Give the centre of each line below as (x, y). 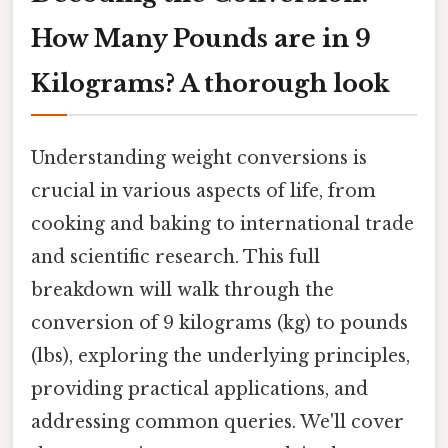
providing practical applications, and (199, 388)
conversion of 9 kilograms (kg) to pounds (219, 322)
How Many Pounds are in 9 (201, 38)
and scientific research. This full (175, 256)
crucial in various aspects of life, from (203, 190)
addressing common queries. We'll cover (217, 421)
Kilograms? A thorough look (210, 83)
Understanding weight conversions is (199, 157)
